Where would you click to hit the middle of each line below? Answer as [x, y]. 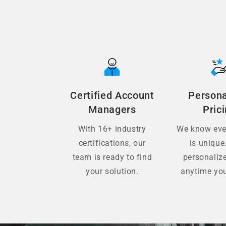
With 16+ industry [112, 129]
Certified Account [112, 95]
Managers [112, 109]
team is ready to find [112, 157]
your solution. [112, 171]
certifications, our [112, 143]
